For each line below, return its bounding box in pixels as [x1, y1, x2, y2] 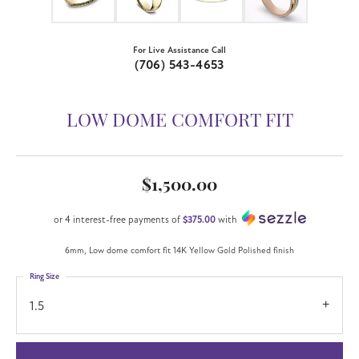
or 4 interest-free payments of [53, 213, 183, 225]
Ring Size [30, 272, 59, 282]
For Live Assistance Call [133, 44, 226, 55]
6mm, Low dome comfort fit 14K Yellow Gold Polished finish [65, 245, 294, 256]
